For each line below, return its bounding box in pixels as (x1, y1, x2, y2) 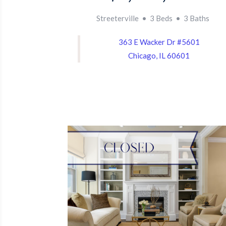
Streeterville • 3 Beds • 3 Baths (96, 14, 209, 23)
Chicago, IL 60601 (128, 51, 190, 61)
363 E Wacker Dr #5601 (118, 37, 200, 47)
